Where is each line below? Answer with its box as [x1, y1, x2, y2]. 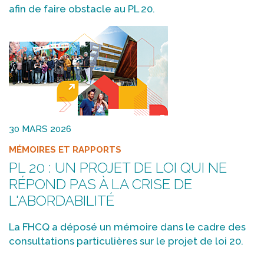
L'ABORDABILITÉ [9, 192, 114, 209]
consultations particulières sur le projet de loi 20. [9, 235, 243, 247]
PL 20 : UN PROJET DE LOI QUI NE [9, 159, 227, 176]
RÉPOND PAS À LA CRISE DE [9, 175, 192, 193]
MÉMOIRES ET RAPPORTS [9, 144, 121, 156]
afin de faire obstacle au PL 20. [9, 3, 155, 15]
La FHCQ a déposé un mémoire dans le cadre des [9, 220, 246, 233]
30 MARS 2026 [9, 123, 71, 134]
